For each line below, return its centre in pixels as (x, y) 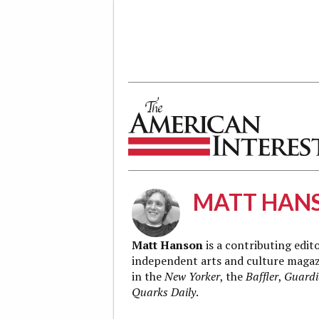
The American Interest (187, 193)
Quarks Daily (164, 292)
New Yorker (192, 276)
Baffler (262, 276)
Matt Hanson (167, 245)
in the (148, 276)
